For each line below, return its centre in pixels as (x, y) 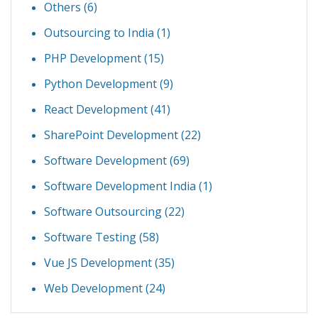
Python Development (102, 83)
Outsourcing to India (100, 32)
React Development (97, 109)
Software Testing (92, 237)
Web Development (95, 288)
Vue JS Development (99, 262)
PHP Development (94, 58)
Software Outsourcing (104, 211)
